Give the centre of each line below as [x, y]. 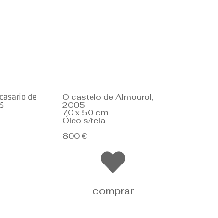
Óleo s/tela [84, 121]
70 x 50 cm [85, 113]
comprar [113, 191]
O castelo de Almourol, [108, 97]
